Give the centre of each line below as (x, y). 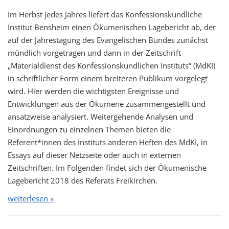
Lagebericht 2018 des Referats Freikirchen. (83, 180)
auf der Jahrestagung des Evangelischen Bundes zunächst (108, 40)
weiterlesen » (31, 198)
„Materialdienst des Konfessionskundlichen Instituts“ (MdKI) (111, 65)
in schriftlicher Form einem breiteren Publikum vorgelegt (108, 78)
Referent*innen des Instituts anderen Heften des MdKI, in (108, 142)
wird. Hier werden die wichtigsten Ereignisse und (93, 91)
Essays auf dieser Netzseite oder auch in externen (94, 155)
